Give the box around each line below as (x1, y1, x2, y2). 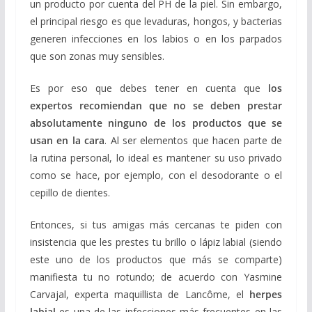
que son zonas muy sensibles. (29, 49, 164, 63)
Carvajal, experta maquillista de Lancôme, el (29, 287, 250, 301)
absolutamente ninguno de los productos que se (29, 116, 283, 130)
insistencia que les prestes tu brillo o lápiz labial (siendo (29, 235, 283, 249)
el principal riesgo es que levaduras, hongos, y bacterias (29, 14, 283, 28)
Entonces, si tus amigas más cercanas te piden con (29, 217, 283, 231)
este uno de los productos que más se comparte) (29, 252, 283, 266)
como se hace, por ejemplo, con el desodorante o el (29, 168, 283, 182)
